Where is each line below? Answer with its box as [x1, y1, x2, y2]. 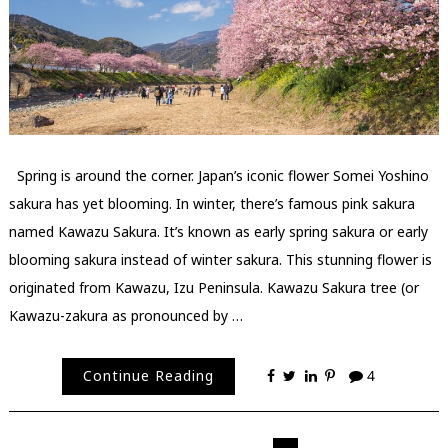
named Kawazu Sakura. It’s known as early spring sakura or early [8, 221, 428, 241]
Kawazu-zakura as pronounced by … [8, 305, 243, 325]
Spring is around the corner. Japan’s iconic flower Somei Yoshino [8, 165, 429, 185]
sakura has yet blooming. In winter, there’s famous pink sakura [8, 193, 415, 213]
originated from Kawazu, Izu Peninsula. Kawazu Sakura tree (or [8, 277, 419, 297]
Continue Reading [83, 366, 215, 386]
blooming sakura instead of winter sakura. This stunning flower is [8, 249, 432, 269]
